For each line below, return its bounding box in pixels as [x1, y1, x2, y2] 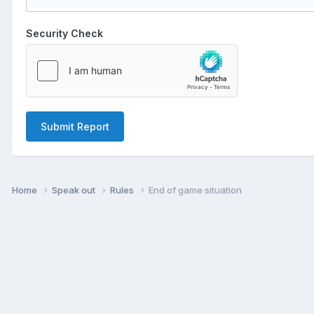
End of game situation [149, 184, 242, 196]
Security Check [26, 27, 103, 39]
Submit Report [41, 120, 109, 132]
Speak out [52, 184, 97, 196]
